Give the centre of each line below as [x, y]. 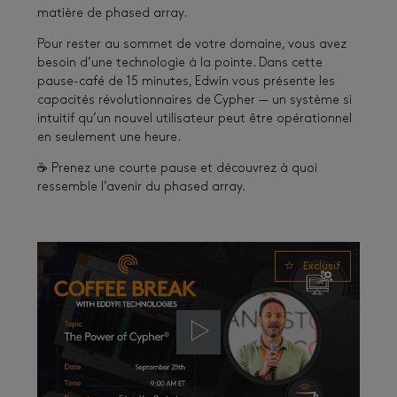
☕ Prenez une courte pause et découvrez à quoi [177, 169]
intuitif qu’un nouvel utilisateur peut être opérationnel [195, 120]
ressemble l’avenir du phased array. [141, 188]
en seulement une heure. [109, 138]
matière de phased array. [112, 14]
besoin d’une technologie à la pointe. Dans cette [180, 64]
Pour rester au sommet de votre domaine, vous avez [192, 45]
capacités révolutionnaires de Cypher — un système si [195, 101]
